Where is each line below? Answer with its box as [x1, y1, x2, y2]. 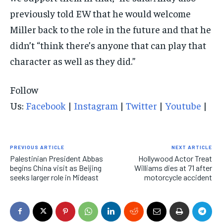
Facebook [26, 99, 66, 111]
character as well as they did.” [10, 54, 135, 67]
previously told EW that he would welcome [10, 6, 191, 19]
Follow [10, 83, 38, 96]
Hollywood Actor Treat [138, 153, 212, 163]
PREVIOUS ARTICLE [10, 144, 64, 150]
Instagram [74, 99, 118, 111]
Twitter [126, 99, 157, 111]
